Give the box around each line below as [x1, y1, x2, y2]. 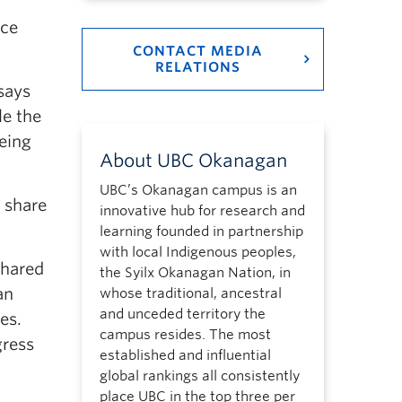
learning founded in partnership [99, 223, 303, 240]
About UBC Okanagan [99, 150, 287, 171]
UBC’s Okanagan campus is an [99, 182, 297, 198]
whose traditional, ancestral [99, 285, 282, 301]
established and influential [99, 347, 271, 363]
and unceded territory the [99, 306, 266, 322]
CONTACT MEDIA [132, 43, 263, 59]
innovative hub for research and [99, 203, 305, 219]
